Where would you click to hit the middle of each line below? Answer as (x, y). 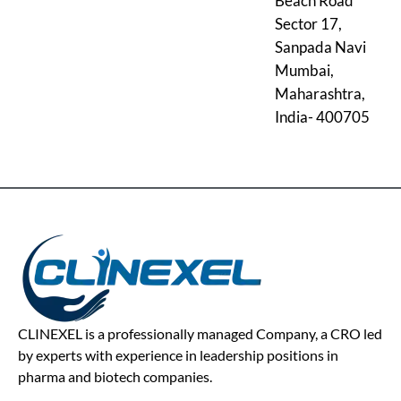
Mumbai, (304, 70)
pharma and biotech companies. (115, 376)
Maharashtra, (320, 93)
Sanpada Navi (320, 47)
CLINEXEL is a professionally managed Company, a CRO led (200, 333)
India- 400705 (322, 116)
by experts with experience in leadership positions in (178, 354)
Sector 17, (308, 23)
